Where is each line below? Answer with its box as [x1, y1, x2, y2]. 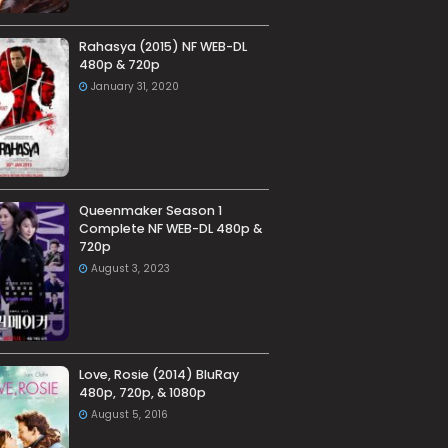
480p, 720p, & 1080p [78, 384, 206, 402]
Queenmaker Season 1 [78, 202, 222, 220]
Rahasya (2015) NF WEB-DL [78, 38, 247, 56]
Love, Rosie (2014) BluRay [78, 366, 239, 384]
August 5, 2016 [90, 407, 168, 423]
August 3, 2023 [90, 261, 170, 277]
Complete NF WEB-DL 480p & [78, 220, 262, 238]
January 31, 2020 [90, 79, 179, 95]
